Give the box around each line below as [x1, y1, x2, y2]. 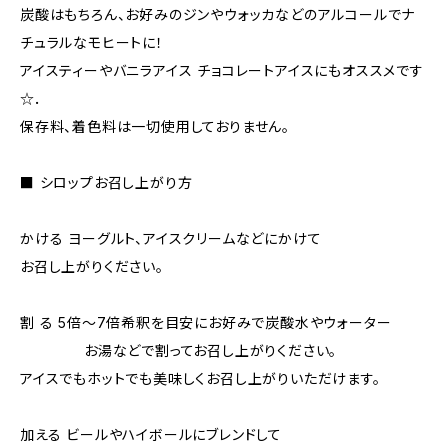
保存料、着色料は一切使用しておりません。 [20, 118, 291, 135]
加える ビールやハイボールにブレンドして [20, 426, 282, 443]
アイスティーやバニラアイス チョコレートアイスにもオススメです [20, 62, 424, 79]
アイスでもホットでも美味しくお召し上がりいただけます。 [20, 370, 381, 387]
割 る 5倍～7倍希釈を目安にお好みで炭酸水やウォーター [20, 314, 392, 331]
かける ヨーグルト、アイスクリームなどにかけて [20, 230, 322, 247]
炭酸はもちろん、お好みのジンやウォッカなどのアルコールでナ [20, 6, 416, 23]
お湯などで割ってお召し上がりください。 [20, 342, 338, 359]
